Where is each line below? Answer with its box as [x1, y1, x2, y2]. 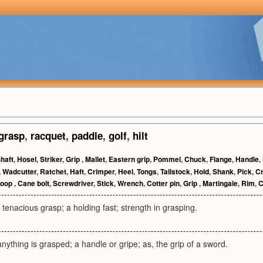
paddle [72, 129, 103, 143]
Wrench [117, 178, 143, 188]
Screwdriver [53, 178, 93, 188]
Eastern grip [109, 154, 150, 164]
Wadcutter [2, 166, 36, 177]
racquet [31, 129, 66, 143]
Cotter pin [147, 178, 180, 188]
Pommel [153, 154, 181, 164]
